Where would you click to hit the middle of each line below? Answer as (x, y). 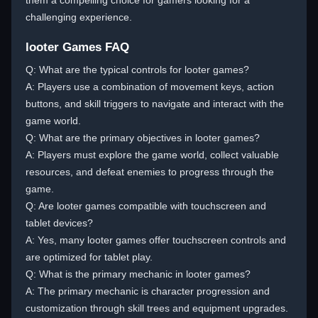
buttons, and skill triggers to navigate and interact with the (155, 104)
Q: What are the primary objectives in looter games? (143, 138)
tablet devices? (59, 223)
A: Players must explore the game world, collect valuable (152, 155)
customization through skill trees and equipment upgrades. (157, 308)
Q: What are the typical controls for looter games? (137, 70)
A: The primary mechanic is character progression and (148, 291)
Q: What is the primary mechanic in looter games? (138, 274)
